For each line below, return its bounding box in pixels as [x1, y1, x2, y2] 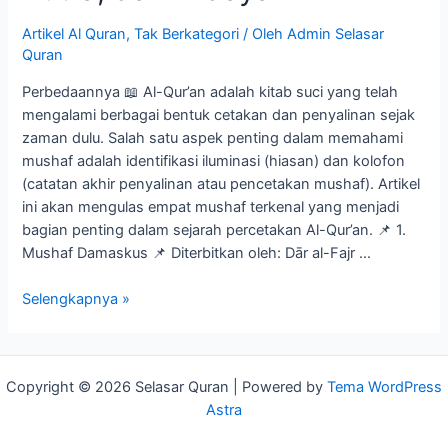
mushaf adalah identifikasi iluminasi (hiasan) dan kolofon [22, 151, 406, 170]
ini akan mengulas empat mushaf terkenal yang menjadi [22, 197, 400, 216]
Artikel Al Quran [22, 25, 127, 44]
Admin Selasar [287, 25, 385, 44]
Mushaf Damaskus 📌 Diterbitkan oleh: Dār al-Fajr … [22, 243, 372, 262]
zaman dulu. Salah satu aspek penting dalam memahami [22, 128, 404, 147]
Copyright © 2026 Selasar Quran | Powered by [6, 378, 327, 396]
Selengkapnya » [22, 290, 131, 309]
